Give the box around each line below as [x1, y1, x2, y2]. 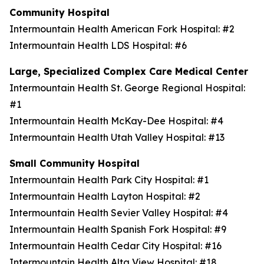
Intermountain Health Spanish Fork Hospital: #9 [9, 223, 231, 235]
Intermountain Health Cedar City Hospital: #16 [9, 240, 226, 252]
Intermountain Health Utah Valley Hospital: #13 [9, 131, 229, 143]
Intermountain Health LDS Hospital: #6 [9, 39, 192, 51]
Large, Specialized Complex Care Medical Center [9, 65, 251, 77]
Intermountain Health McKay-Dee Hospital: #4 [9, 115, 228, 127]
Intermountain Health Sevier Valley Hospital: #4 [9, 207, 233, 219]
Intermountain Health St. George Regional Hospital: [9, 82, 245, 94]
